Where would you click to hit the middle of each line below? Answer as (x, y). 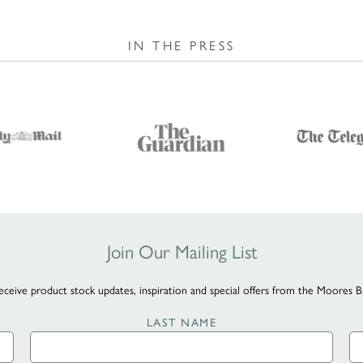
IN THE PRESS (181, 45)
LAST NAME (181, 322)
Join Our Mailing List (181, 250)
